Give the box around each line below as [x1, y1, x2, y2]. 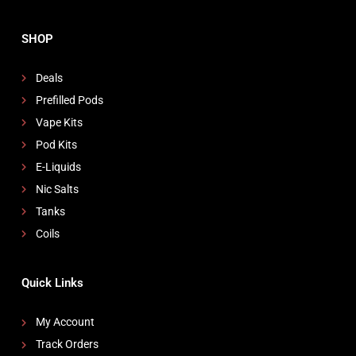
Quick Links [21, 275, 84, 290]
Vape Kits [35, 115, 83, 129]
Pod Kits [35, 137, 77, 151]
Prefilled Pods [35, 93, 103, 106]
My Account [35, 315, 95, 329]
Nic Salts [35, 182, 79, 195]
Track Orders [35, 338, 99, 351]
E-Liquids [35, 160, 81, 173]
